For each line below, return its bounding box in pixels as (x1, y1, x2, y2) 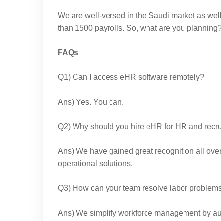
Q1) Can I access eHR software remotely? (58, 73, 204, 81)
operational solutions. (58, 159, 133, 168)
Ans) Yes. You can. (58, 97, 124, 106)
